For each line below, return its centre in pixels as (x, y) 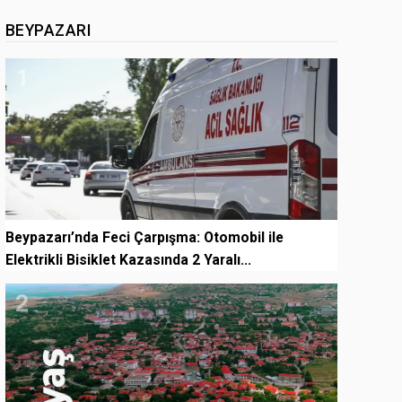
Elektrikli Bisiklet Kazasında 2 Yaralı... (128, 259)
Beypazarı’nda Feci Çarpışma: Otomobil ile (144, 237)
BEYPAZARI (48, 31)
